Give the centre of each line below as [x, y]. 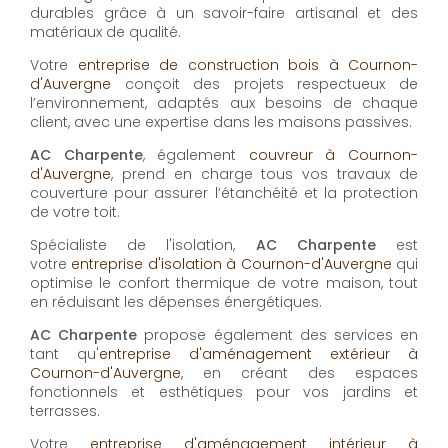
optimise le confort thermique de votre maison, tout [224, 283]
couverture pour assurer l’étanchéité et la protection [224, 193]
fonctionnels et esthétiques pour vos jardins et [224, 392]
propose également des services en [278, 335]
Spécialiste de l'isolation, [143, 245]
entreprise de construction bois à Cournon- [247, 65]
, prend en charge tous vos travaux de [264, 174]
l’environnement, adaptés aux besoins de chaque [224, 103]
